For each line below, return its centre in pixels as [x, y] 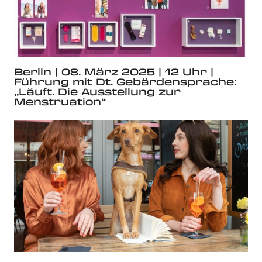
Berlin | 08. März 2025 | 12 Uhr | [114, 72]
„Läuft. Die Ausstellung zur [97, 92]
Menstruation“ [60, 102]
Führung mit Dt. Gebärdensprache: [125, 82]
